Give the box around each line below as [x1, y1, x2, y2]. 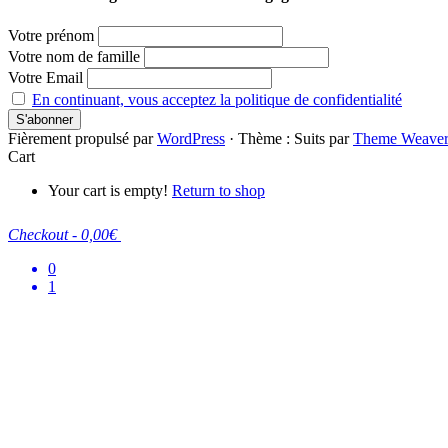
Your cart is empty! [48, 181, 172, 199]
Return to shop [172, 181, 265, 199]
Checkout [8, 225, 68, 243]
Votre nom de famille [8, 47, 140, 65]
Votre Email [8, 68, 83, 86]
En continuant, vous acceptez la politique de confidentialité [32, 90, 402, 108]
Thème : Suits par [238, 129, 353, 147]
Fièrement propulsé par [8, 129, 157, 147]
